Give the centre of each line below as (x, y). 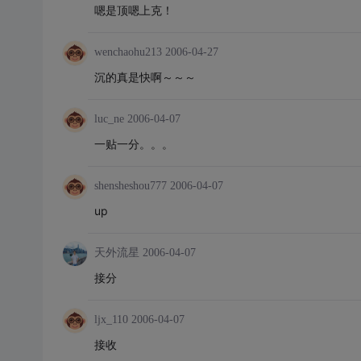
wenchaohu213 (128, 52)
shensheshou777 (130, 186)
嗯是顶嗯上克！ (133, 10)
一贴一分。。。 (133, 144)
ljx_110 (111, 320)
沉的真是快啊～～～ (145, 77)
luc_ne (109, 119)
